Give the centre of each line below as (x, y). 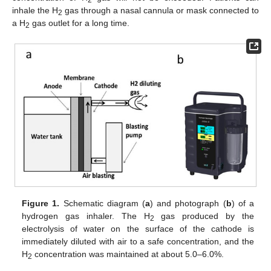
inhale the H (35, 11)
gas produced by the (204, 216)
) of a (243, 204)
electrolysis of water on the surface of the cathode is (138, 229)
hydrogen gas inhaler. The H (86, 216)
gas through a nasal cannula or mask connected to (161, 11)
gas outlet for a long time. (80, 23)
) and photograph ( (188, 204)
